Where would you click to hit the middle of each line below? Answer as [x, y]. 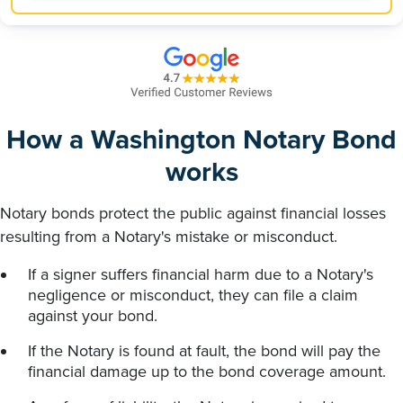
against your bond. [93, 315]
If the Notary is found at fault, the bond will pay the [204, 350]
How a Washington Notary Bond [201, 139]
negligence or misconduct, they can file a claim [193, 295]
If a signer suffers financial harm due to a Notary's [201, 274]
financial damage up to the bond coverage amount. [207, 371]
